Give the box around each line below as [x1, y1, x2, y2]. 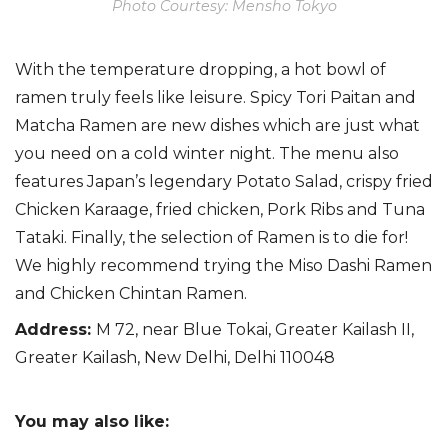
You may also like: [15, 412, 174, 432]
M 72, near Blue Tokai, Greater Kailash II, [96, 320, 414, 340]
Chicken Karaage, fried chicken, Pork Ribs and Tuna [15, 200, 425, 220]
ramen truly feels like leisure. [15, 88, 250, 108]
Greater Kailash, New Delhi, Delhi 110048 [15, 348, 335, 368]
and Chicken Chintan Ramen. [15, 284, 247, 304]
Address [15, 320, 87, 340]
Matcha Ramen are [15, 116, 167, 136]
